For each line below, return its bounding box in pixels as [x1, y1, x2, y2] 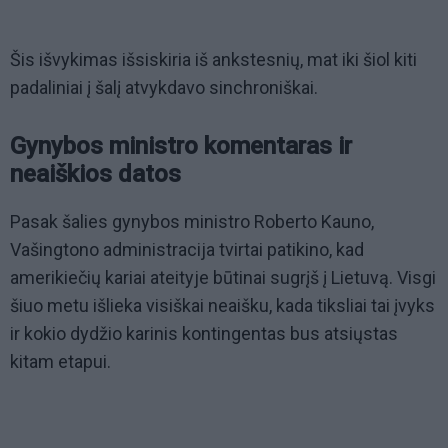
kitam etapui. [10, 351, 111, 373]
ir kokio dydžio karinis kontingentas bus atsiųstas [10, 323, 398, 345]
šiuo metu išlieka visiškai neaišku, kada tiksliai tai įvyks [10, 295, 435, 317]
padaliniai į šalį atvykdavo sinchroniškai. [10, 77, 318, 99]
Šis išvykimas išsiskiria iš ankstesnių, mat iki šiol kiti [10, 49, 417, 71]
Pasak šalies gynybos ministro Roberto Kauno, [10, 211, 374, 233]
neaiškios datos [10, 160, 181, 189]
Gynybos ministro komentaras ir [10, 132, 352, 161]
